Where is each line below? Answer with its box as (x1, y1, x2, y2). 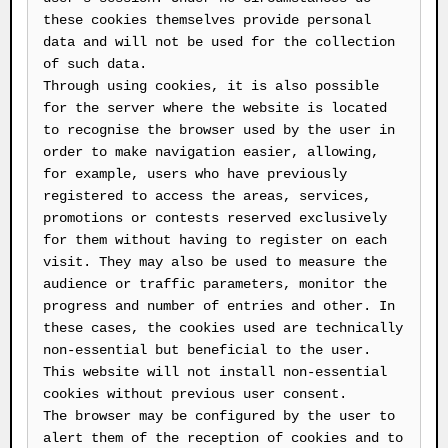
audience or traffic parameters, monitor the (43, 276, 387, 292)
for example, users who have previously (43, 166, 347, 182)
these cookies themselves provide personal (43, 12, 371, 28)
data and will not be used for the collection (43, 34, 395, 50)
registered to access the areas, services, (43, 188, 371, 204)
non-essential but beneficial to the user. (43, 342, 371, 358)
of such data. (43, 56, 147, 72)
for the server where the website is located (43, 100, 387, 116)
